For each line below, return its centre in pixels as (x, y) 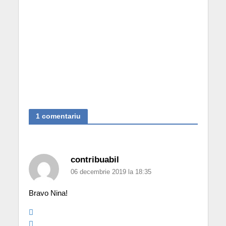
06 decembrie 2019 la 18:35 (111, 172)
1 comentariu (58, 116)
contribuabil (95, 159)
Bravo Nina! (48, 193)
